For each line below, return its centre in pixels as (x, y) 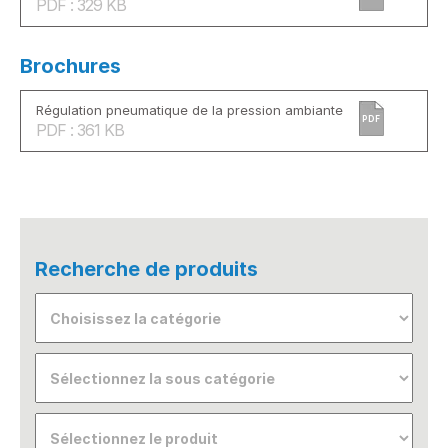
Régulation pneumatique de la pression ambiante (189, 110)
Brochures (70, 66)
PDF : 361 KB (80, 130)
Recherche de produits (146, 269)
